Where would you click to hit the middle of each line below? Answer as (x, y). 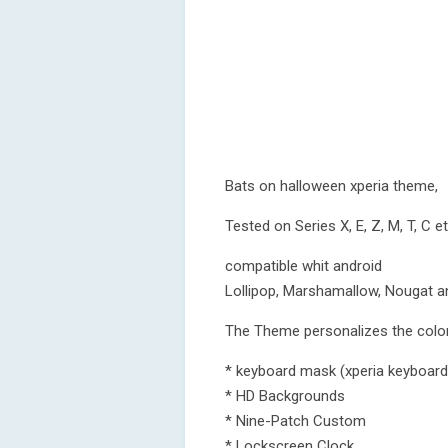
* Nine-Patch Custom (295, 421)
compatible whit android (303, 266)
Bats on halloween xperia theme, (331, 186)
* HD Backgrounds (285, 396)
